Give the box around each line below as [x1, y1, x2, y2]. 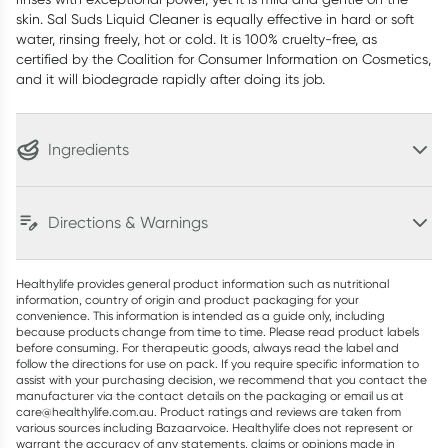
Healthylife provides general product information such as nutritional [16, 276, 389, 291]
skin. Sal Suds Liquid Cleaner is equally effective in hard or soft [16, 11, 414, 27]
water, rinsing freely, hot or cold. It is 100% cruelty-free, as [16, 31, 377, 47]
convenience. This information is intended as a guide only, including [16, 308, 385, 323]
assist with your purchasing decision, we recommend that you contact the [16, 372, 427, 387]
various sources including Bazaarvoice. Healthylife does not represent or [16, 420, 413, 435]
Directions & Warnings [48, 213, 208, 232]
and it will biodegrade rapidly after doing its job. [16, 71, 325, 87]
